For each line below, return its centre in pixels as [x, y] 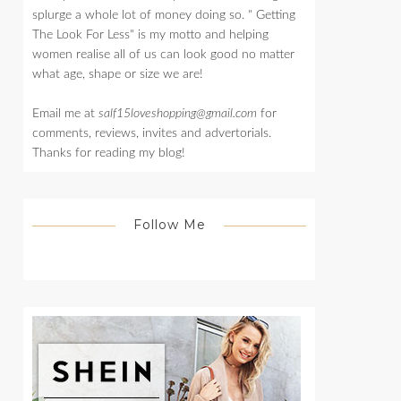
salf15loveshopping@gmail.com [178, 114]
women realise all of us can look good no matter [163, 55]
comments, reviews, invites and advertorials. [152, 134]
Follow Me [169, 225]
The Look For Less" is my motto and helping [150, 35]
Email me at [65, 114]
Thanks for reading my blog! [109, 154]
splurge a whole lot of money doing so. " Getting [164, 16]
